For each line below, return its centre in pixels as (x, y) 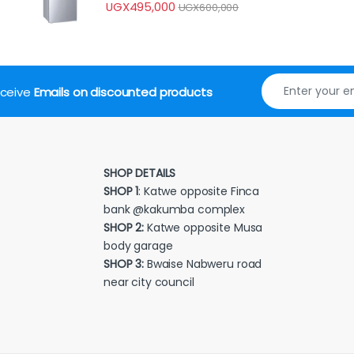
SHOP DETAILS (140, 173)
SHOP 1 (121, 191)
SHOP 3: (124, 264)
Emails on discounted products (123, 92)
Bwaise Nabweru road (203, 264)
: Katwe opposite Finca (199, 191)
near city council (149, 282)
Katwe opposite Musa (203, 228)
